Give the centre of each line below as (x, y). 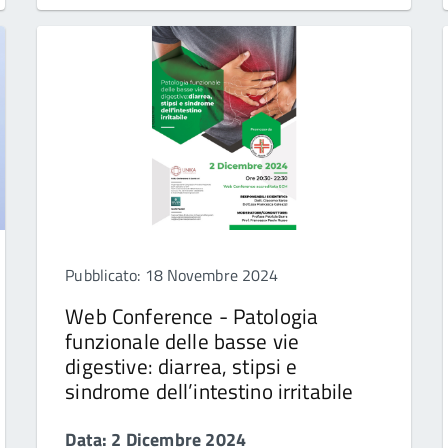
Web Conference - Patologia (192, 316)
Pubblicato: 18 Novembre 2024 (172, 275)
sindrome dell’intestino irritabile (209, 391)
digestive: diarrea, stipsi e (181, 366)
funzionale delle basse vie (182, 341)
